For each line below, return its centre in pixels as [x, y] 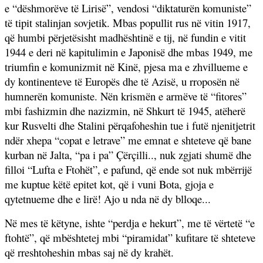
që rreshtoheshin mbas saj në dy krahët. [89, 252]
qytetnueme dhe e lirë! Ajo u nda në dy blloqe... [108, 198]
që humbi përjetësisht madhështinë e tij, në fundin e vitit [125, 37]
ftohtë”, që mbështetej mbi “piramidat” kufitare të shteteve [130, 237]
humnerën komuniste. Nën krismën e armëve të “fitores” [126, 96]
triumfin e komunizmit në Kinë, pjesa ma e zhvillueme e [126, 66]
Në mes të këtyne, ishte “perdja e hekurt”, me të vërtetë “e [130, 222]
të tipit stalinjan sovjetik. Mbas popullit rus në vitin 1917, [128, 22]
